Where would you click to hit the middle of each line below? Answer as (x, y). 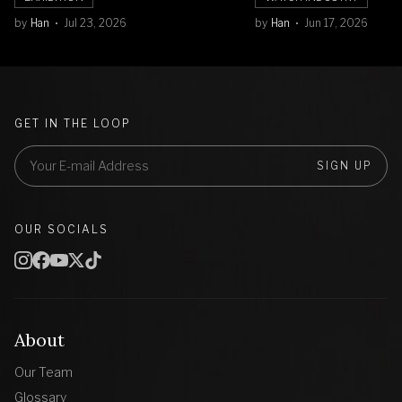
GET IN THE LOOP (73, 123)
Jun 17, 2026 (336, 22)
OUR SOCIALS (61, 229)
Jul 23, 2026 (95, 22)
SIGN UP (345, 165)
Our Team (44, 371)
